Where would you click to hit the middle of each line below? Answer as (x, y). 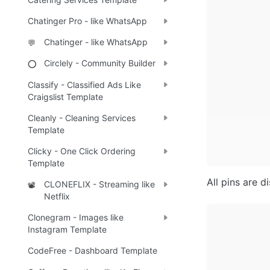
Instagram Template (67, 230)
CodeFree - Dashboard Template (93, 251)
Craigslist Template (65, 96)
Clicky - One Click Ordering (82, 151)
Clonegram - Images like (76, 218)
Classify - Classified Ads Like (84, 84)
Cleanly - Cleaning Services (82, 118)
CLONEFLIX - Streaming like (99, 184)
